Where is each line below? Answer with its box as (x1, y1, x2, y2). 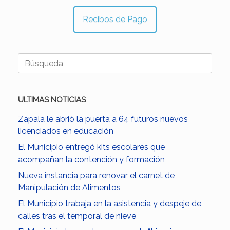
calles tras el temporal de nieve (18, 210, 136, 221)
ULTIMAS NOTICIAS (18, 94, 86, 104)
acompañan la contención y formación (18, 154, 165, 164)
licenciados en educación (18, 126, 113, 136)
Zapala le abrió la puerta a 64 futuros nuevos (18, 113, 188, 124)
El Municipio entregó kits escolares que (18, 142, 165, 152)
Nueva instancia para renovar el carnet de (18, 170, 175, 180)
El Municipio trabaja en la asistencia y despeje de (18, 198, 201, 208)
